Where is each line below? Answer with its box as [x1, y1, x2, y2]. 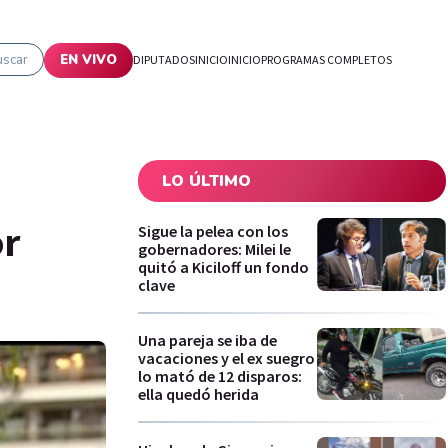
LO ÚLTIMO [162, 170, 251, 192]
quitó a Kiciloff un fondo [138, 256, 309, 277]
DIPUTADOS [133, 51, 195, 67]
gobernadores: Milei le [138, 238, 291, 259]
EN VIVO [60, 51, 117, 69]
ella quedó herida [138, 384, 259, 405]
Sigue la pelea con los [138, 220, 288, 241]
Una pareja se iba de [138, 330, 277, 351]
